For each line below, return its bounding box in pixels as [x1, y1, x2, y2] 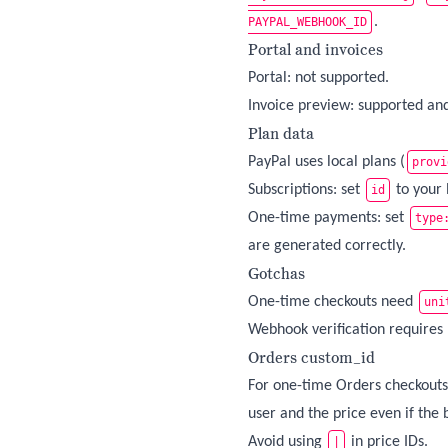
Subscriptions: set [248, 182, 364, 198]
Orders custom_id [248, 347, 375, 368]
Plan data [248, 123, 314, 144]
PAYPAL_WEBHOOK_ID [248, 15, 367, 29]
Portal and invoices [248, 39, 383, 60]
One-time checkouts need [248, 294, 417, 310]
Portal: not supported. [248, 70, 389, 86]
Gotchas [248, 263, 305, 284]
